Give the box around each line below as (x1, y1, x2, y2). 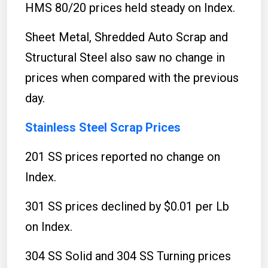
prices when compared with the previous (25, 70, 239, 85)
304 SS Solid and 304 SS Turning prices (25, 248, 231, 263)
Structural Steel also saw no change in (25, 50, 225, 65)
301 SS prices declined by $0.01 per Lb (25, 199, 229, 214)
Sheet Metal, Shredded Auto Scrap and (25, 29, 228, 44)
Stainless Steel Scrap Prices (25, 120, 181, 135)
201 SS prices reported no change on (25, 149, 220, 164)
